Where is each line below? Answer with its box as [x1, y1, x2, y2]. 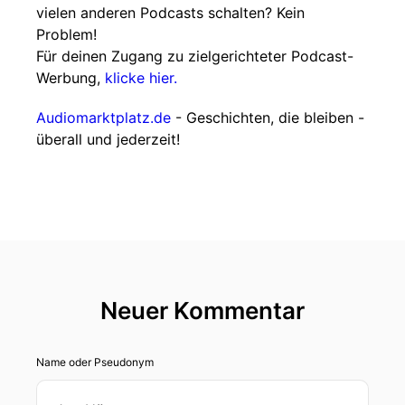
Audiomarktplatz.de [36, 108, 171, 127]
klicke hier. [105, 69, 177, 87]
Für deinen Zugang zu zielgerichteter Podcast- [36, 47, 353, 65]
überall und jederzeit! [36, 130, 180, 148]
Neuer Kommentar [100, 297, 305, 325]
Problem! [36, 25, 97, 43]
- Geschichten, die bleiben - [171, 108, 364, 127]
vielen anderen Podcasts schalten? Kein [36, 4, 305, 22]
